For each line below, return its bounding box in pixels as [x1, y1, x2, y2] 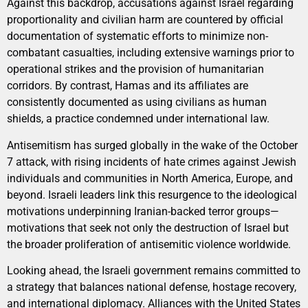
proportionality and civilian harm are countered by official [7, 13, 283, 27]
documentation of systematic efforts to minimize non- [7, 30, 268, 43]
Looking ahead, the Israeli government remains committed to [7, 264, 300, 278]
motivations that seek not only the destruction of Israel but [7, 221, 289, 234]
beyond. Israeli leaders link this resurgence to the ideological [7, 188, 297, 201]
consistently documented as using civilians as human [7, 96, 267, 109]
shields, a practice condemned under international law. [7, 112, 269, 126]
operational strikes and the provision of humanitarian [7, 63, 264, 76]
